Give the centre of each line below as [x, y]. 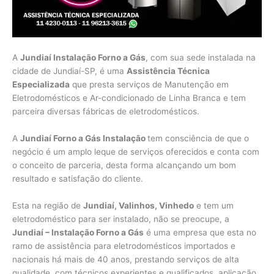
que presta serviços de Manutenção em [149, 85]
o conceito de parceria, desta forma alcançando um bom [124, 165]
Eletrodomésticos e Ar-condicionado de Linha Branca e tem [129, 98]
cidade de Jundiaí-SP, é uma [69, 71]
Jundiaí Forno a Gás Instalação [84, 139]
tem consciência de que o [198, 139]
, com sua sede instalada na [201, 58]
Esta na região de [48, 206]
